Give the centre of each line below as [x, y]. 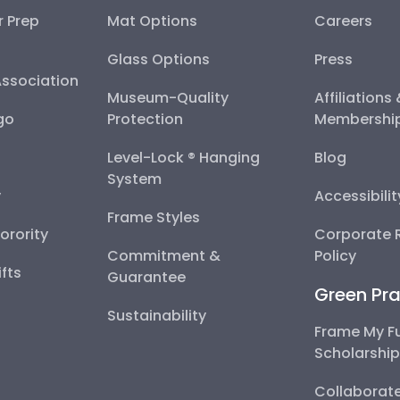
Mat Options [152, 21]
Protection [145, 119]
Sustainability [156, 315]
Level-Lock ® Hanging [183, 157]
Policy [336, 255]
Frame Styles [153, 217]
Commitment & [163, 255]
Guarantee [146, 277]
